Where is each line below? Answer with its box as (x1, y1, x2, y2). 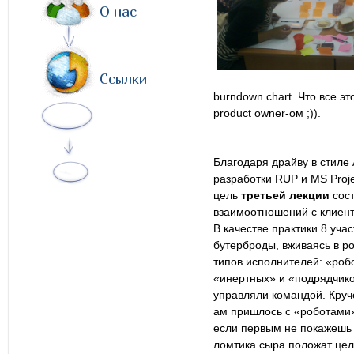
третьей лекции (238, 189, 330, 201)
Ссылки (100, 70, 147, 87)
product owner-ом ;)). (213, 107, 321, 119)
